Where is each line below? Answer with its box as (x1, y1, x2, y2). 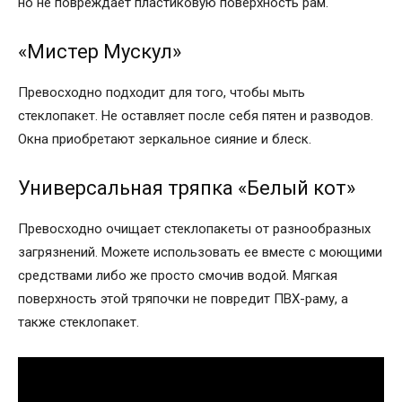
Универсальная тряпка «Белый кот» (18, 176, 355, 199)
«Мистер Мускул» (18, 39, 181, 63)
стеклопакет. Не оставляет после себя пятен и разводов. (18, 107, 373, 124)
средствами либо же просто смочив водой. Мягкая (18, 267, 337, 284)
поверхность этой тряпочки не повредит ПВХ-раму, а (18, 290, 348, 307)
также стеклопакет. (18, 313, 139, 330)
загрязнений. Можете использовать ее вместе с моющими (18, 243, 382, 260)
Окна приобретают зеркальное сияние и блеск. (18, 130, 311, 147)
